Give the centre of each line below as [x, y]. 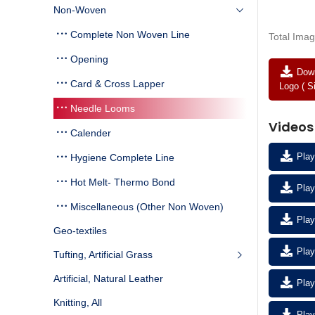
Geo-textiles [80, 231]
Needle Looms [103, 108]
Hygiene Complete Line [122, 157]
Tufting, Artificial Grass [103, 255]
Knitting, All [78, 302]
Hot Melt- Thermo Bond [123, 182]
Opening [89, 59]
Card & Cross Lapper [117, 84]
